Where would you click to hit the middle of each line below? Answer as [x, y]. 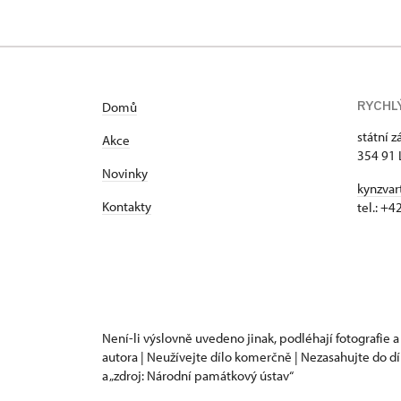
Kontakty [127, 206]
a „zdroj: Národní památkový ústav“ [198, 375]
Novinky [125, 173]
